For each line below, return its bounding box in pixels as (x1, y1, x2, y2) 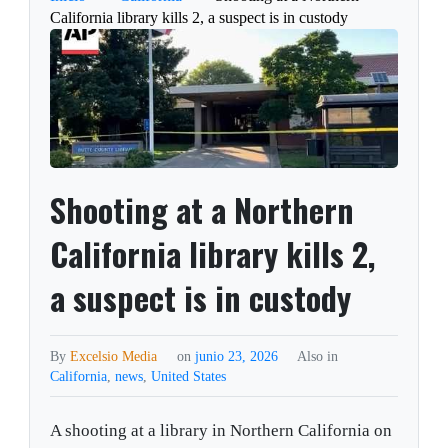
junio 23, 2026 (194, 348, 282, 365)
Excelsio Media (70, 348, 158, 365)
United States (151, 368, 227, 385)
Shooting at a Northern (50, 186, 355, 234)
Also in (296, 348, 338, 365)
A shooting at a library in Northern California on (50, 421, 393, 441)
